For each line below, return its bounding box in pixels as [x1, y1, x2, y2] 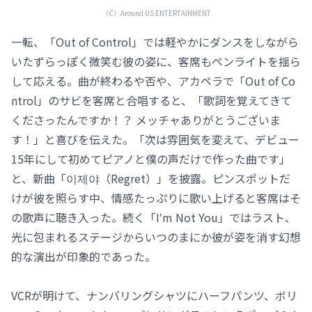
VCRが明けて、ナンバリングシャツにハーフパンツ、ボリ [11, 287, 297, 304]
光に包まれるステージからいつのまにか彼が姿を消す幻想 [11, 228, 301, 246]
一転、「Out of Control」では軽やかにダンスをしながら [11, 33, 299, 51]
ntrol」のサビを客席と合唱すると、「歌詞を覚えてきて [11, 92, 292, 109]
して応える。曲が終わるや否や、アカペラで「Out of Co [11, 72, 295, 90]
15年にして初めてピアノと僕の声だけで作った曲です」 [11, 150, 290, 168]
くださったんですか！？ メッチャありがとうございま [11, 111, 281, 129]
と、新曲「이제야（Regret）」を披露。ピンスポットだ [11, 170, 290, 187]
